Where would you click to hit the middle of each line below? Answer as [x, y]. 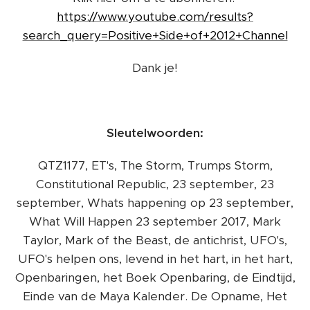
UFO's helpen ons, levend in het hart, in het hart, [155, 259]
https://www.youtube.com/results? [155, 17]
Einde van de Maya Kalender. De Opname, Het [155, 296]
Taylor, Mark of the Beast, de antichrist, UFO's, [155, 240]
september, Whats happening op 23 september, [155, 203]
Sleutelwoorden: [155, 133]
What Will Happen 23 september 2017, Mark [155, 221]
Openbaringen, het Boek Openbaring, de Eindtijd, [155, 277]
